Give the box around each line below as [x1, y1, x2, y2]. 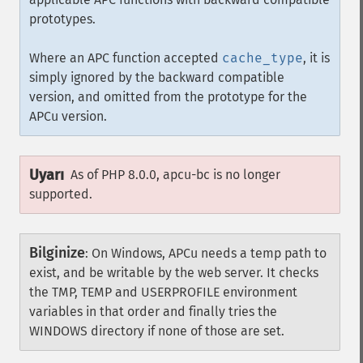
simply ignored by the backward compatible [29, 70, 284, 85]
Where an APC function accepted [29, 50, 222, 66]
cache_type [222, 50, 303, 66]
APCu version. [29, 109, 107, 124]
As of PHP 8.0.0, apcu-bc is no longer [70, 167, 280, 182]
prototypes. [29, 11, 96, 27]
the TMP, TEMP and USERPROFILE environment [29, 284, 297, 300]
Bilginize [29, 244, 85, 262]
